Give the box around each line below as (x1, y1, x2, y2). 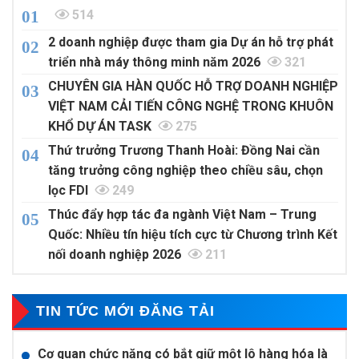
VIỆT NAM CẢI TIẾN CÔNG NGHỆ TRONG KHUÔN (47, 98, 333, 114)
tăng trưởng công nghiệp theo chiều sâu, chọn (47, 162, 323, 178)
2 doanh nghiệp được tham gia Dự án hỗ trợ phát (47, 34, 333, 50)
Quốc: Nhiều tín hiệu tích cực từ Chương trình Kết (47, 226, 337, 242)
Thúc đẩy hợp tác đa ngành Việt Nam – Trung (47, 206, 317, 222)
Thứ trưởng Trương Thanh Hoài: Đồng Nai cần (47, 142, 320, 158)
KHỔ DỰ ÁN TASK (47, 118, 158, 134)
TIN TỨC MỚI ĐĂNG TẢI (36, 303, 215, 320)
